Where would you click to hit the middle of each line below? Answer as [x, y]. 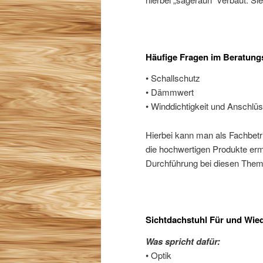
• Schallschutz [173, 78]
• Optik [159, 255]
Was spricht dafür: [183, 241]
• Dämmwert [170, 92]
